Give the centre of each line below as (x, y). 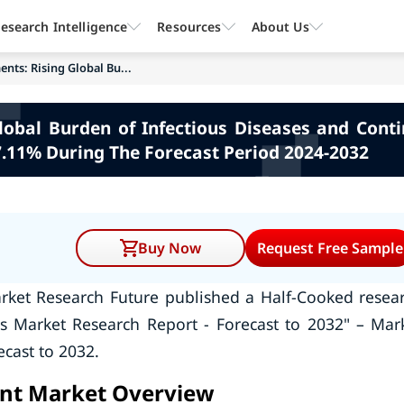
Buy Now (170, 248)
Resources (189, 26)
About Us (280, 26)
